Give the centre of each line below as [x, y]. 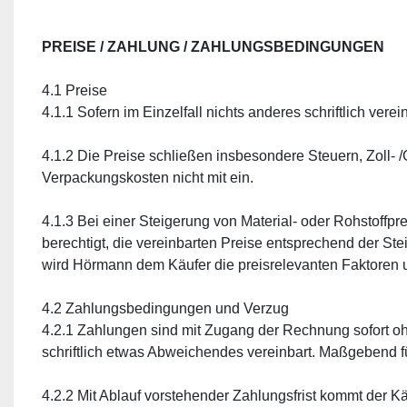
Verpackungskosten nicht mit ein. [148, 178]
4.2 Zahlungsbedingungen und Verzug [165, 308]
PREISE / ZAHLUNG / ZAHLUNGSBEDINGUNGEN [213, 47]
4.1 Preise [74, 90]
